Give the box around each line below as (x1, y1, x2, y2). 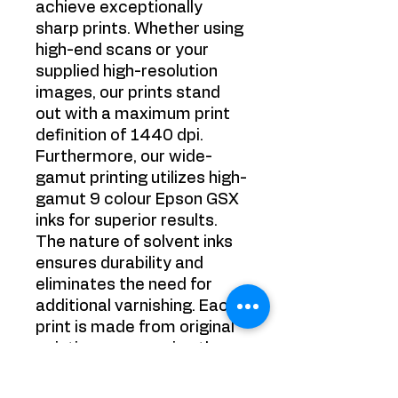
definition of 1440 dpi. (36, 128, 203, 144)
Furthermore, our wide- (36, 149, 212, 165)
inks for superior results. (36, 213, 218, 229)
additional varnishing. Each (36, 298, 237, 314)
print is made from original (36, 320, 235, 336)
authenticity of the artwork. (36, 362, 245, 378)
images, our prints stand (36, 85, 220, 101)
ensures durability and (36, 256, 203, 272)
